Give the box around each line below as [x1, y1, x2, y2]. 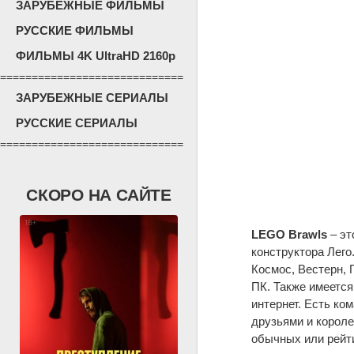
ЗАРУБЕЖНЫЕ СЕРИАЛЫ [16, 91, 168, 104]
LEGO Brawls [250, 227, 327, 241]
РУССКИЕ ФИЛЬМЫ [16, 24, 134, 37]
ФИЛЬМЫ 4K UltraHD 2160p [16, 49, 175, 62]
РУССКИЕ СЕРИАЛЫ [16, 116, 137, 130]
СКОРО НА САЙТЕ [25, 186, 172, 204]
